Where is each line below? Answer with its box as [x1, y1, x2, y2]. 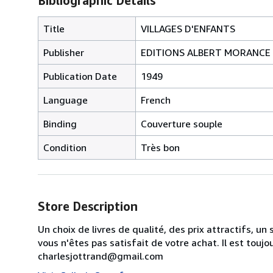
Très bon [141, 141, 180, 154]
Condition [43, 141, 87, 154]
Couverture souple [141, 117, 222, 130]
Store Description [38, 199, 138, 213]
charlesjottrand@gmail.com [38, 249, 163, 262]
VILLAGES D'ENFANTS [141, 22, 235, 35]
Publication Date [43, 69, 117, 82]
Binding [43, 117, 77, 130]
